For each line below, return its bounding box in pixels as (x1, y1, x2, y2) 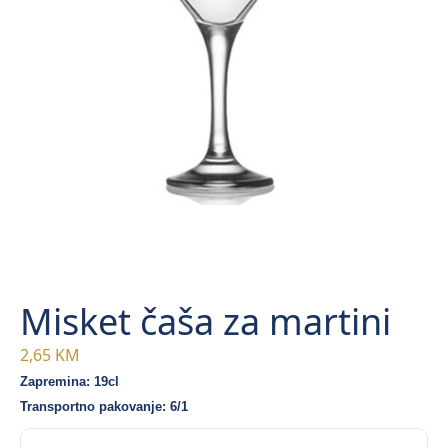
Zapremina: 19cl (20, 374, 119, 390)
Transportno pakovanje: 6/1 (20, 399, 188, 415)
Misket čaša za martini (20, 297, 391, 347)
